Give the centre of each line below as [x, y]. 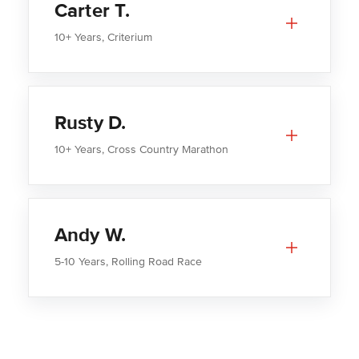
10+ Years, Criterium [103, 38]
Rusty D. [90, 123]
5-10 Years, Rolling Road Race [128, 262]
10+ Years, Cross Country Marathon [141, 150]
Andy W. [90, 236]
